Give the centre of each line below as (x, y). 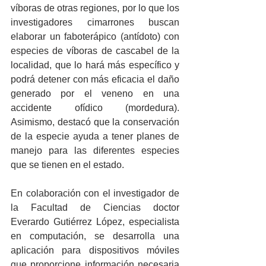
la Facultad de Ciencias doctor (95, 208)
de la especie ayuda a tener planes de (95, 137)
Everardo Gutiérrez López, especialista (95, 222)
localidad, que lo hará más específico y (95, 65)
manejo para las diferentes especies (95, 151)
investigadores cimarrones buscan (95, 23)
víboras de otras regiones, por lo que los (95, 8)
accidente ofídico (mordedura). (95, 108)
